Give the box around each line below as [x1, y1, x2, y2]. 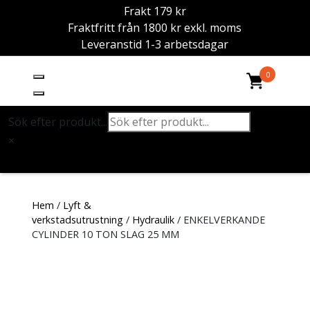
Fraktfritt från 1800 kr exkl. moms [68, 20, 242, 35]
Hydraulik [131, 212, 174, 226]
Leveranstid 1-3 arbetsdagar [81, 37, 229, 52]
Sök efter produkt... [8, 114, 107, 129]
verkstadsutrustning [31, 212, 123, 226]
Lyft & [62, 198, 91, 212]
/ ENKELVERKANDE [174, 212, 265, 226]
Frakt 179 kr [123, 3, 186, 19]
